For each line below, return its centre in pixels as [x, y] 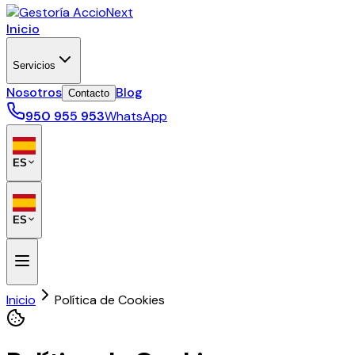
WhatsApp [136, 116]
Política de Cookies [110, 300]
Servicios [34, 65]
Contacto [89, 93]
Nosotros [34, 92]
